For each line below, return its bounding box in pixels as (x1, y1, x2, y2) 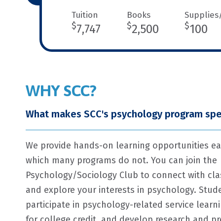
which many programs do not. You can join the (26, 155, 217, 166)
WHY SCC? (26, 81, 97, 100)
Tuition (72, 10, 99, 20)
